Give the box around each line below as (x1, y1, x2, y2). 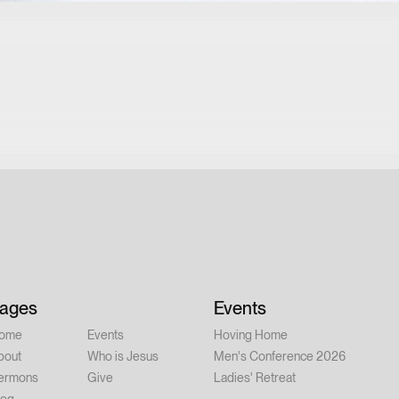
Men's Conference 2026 (214, 349, 346, 363)
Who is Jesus (87, 349, 159, 363)
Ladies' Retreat (214, 370, 296, 385)
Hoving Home (214, 328, 288, 342)
